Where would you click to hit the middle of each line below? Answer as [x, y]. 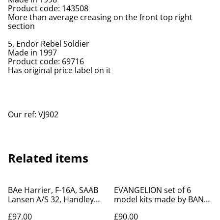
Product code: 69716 [46, 61]
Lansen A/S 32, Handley [51, 199]
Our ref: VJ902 [33, 114]
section [21, 26]
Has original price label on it [59, 70]
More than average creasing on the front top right [100, 17]
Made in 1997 [32, 52]
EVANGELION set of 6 [152, 190]
